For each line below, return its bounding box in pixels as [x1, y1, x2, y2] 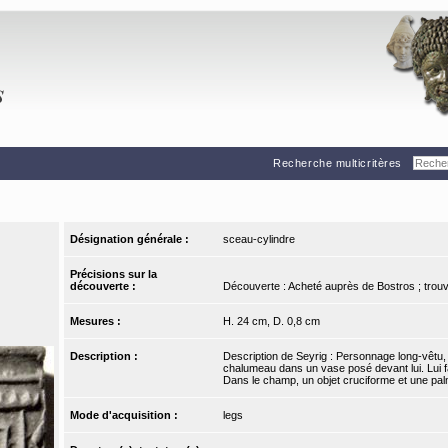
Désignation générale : [70, 233, 193, 246]
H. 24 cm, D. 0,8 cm [222, 315, 320, 328]
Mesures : [70, 315, 125, 328]
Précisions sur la [70, 268, 158, 281]
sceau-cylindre [222, 233, 295, 246]
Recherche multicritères [273, 156, 402, 169]
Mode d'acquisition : [70, 409, 182, 422]
